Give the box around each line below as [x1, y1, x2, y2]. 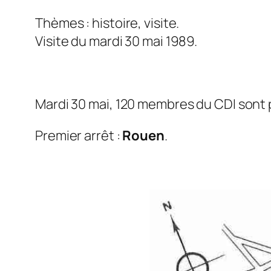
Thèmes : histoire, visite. [35, 14, 180, 33]
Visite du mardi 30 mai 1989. [35, 32, 198, 51]
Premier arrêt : [35, 126, 123, 145]
